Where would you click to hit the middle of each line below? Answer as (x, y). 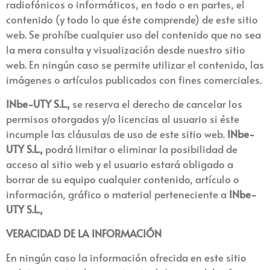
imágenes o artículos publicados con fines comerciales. (134, 80)
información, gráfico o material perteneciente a (118, 194)
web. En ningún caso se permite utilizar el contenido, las (135, 64)
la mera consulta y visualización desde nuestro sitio (126, 49)
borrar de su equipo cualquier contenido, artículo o (123, 179)
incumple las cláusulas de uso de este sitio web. (117, 134)
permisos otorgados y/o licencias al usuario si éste (123, 119)
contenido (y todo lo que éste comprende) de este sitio (132, 19)
